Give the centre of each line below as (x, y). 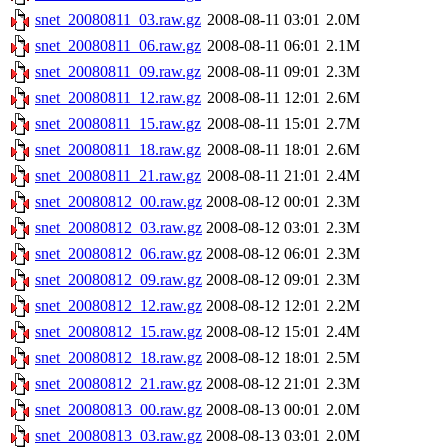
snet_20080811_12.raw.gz (118, 98)
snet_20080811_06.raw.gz (118, 46)
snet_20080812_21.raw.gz (118, 384)
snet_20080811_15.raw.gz (118, 124)
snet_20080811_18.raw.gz (118, 150)
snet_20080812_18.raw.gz (118, 358)
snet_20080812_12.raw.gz (118, 306)
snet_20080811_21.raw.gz (118, 176)
